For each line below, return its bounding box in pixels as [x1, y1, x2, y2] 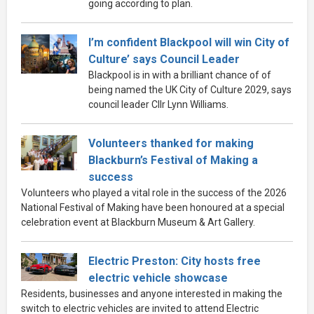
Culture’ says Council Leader [88, 52, 240, 66]
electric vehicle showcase [88, 271, 228, 285]
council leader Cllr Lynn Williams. [88, 98, 228, 110]
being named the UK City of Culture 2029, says [88, 83, 292, 95]
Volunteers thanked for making [88, 136, 254, 150]
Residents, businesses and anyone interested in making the [21, 287, 282, 299]
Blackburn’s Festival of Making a [88, 153, 258, 167]
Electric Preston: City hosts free [88, 254, 261, 268]
